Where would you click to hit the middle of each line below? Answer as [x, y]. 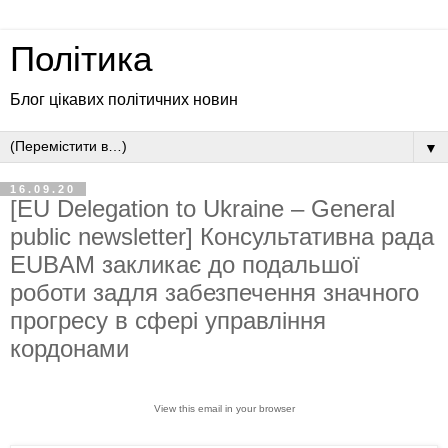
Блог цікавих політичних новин [124, 99]
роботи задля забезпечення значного [214, 292]
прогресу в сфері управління [168, 320]
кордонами [69, 348]
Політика [81, 59]
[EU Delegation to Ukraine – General [202, 208]
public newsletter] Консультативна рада [222, 236]
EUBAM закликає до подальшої [185, 264]
